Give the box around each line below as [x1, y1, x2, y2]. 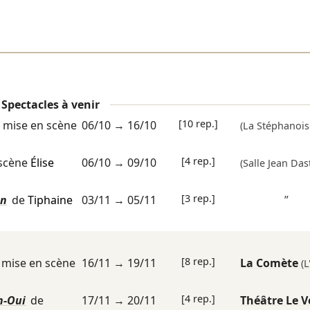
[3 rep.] [181, 192, 215, 206]
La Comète [239, 255, 301, 271]
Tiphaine [27, 192, 73, 208]
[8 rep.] [181, 255, 215, 268]
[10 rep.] [179, 117, 218, 131]
